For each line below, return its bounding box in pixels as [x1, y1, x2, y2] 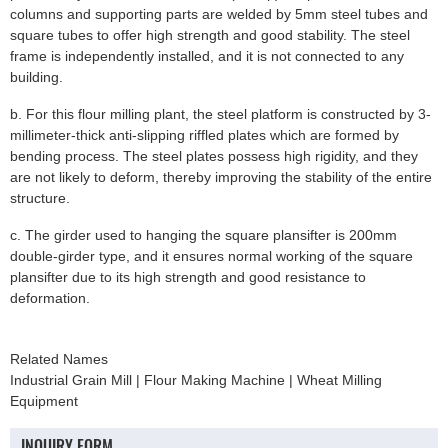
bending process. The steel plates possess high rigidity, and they [10, 147, 418, 164]
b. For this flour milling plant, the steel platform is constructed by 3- [10, 105, 431, 122]
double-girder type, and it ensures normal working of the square [10, 247, 413, 264]
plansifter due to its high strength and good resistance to [10, 268, 366, 285]
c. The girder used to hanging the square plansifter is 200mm [10, 226, 397, 243]
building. [10, 68, 63, 85]
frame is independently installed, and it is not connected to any [10, 47, 404, 64]
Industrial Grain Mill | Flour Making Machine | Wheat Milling [10, 371, 382, 388]
